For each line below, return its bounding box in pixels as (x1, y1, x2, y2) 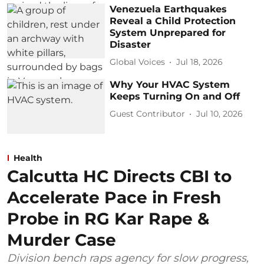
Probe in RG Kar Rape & (7, 209, 209, 229)
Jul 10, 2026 (196, 108, 243, 119)
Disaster (110, 38, 151, 50)
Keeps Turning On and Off (110, 90, 240, 102)
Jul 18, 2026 (176, 57, 223, 67)
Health (14, 153, 42, 164)
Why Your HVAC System (110, 78, 230, 90)
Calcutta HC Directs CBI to (7, 166, 232, 187)
